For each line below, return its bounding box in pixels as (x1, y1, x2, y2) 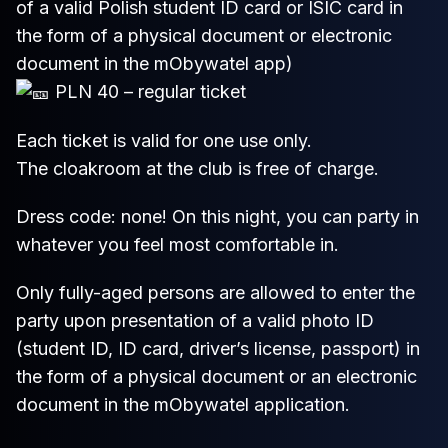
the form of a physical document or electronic (16, 24, 392, 46)
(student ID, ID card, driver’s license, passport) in (16, 337, 420, 359)
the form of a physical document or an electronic (16, 365, 417, 387)
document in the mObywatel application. (16, 393, 350, 415)
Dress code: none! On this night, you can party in (16, 205, 419, 227)
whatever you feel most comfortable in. (16, 233, 339, 255)
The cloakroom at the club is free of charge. (16, 157, 379, 179)
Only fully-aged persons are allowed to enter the (16, 281, 415, 303)
